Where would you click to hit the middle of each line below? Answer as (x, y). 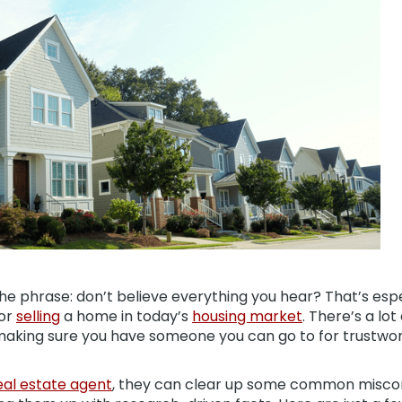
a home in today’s (126, 316)
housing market (247, 316)
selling (38, 316)
